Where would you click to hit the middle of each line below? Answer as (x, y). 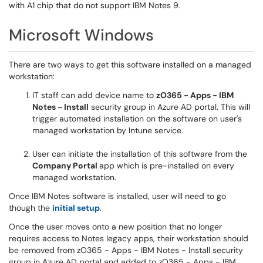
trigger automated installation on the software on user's (137, 119)
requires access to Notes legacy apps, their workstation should (129, 238)
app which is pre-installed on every (167, 166)
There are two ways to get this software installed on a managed (130, 65)
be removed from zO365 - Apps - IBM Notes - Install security (126, 250)
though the (31, 208)
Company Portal (66, 166)
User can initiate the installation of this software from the (140, 154)
